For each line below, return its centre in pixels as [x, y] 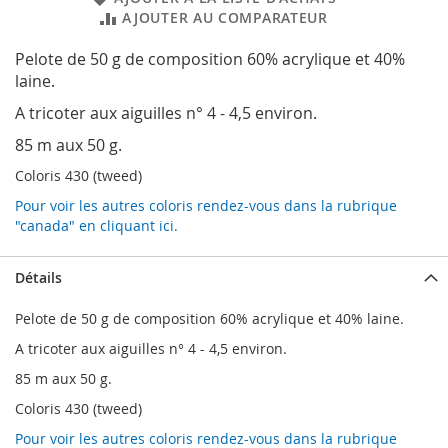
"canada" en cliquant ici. [96, 226]
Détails [38, 278]
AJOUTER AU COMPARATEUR [225, 18]
